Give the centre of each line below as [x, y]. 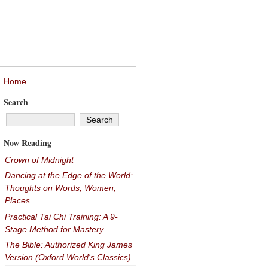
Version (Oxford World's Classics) [68, 257]
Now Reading [27, 143]
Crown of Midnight [39, 160]
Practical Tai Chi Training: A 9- [61, 216]
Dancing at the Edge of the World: [68, 176]
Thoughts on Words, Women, [60, 188]
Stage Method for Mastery [54, 229]
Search [16, 102]
